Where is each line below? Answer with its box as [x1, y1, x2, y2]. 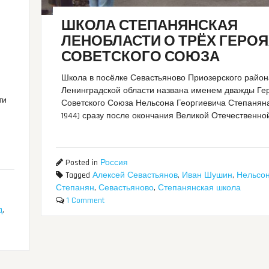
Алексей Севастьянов [92, 170, 178, 181]
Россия [100, 157, 128, 169]
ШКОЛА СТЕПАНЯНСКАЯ [61, 17, 238, 35]
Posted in [62, 157, 100, 169]
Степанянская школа [157, 183, 241, 194]
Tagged [62, 170, 92, 181]
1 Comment [66, 195, 104, 207]
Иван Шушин [181, 170, 232, 181]
